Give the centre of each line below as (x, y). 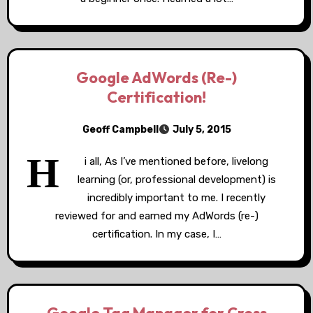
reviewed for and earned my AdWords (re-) (156, 216)
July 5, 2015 (202, 130)
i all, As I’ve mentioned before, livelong (176, 161)
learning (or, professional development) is (176, 180)
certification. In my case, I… (156, 234)
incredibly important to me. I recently (176, 198)
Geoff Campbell (120, 129)
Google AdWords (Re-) (156, 78)
